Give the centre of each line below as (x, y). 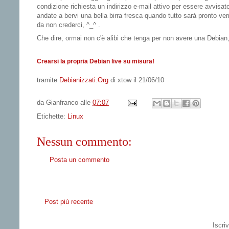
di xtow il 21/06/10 (136, 80)
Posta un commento (79, 159)
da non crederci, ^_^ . (68, 25)
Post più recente (69, 202)
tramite (48, 80)
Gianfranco (62, 102)
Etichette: (52, 116)
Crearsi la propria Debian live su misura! (96, 61)
